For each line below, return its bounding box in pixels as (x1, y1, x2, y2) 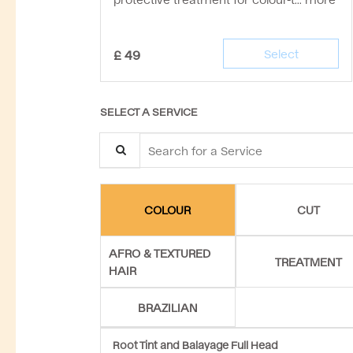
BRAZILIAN (137, 299, 198, 314)
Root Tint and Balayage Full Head (113, 337, 278, 351)
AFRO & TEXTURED (109, 245, 210, 259)
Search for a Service (100, 133, 204, 147)
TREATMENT (275, 254, 343, 268)
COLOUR (144, 203, 191, 217)
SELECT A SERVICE (100, 104, 198, 117)
